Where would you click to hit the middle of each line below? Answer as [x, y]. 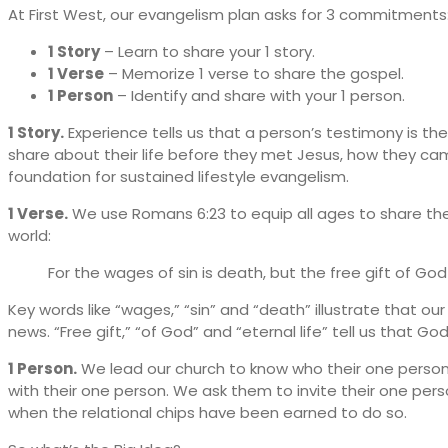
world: [29, 235]
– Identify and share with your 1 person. [259, 95]
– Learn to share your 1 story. [207, 51]
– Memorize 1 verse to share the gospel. [254, 73]
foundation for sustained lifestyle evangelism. [178, 176]
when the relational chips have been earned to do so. [207, 412]
